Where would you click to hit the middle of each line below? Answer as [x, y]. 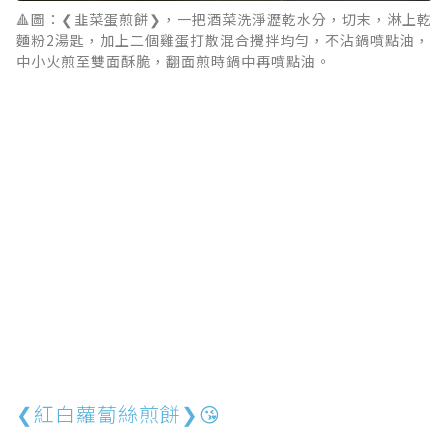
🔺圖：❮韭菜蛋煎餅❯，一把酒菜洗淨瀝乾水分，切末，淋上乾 [224, 19]
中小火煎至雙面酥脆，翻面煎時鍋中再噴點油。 [173, 61]
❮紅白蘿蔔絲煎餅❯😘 [118, 414]
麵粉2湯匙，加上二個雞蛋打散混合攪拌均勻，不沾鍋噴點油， [223, 40]
